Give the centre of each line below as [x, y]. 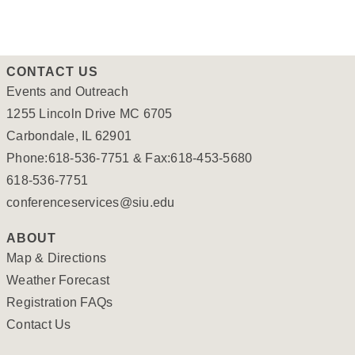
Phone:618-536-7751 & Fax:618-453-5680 [130, 158]
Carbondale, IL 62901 [69, 136]
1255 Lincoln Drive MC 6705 [90, 114]
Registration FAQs [60, 302]
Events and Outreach [67, 92]
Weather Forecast [58, 280]
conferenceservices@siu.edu [91, 202]
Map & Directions [56, 258]
